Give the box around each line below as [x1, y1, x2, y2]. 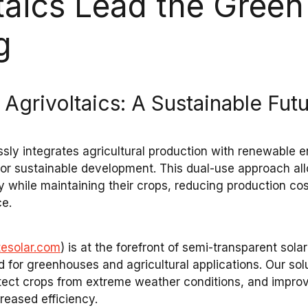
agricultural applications [126, 258, 260, 272]
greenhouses [27, 258, 100, 272]
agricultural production [82, 144, 208, 159]
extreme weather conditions [86, 275, 241, 289]
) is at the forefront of [60, 241, 183, 255]
